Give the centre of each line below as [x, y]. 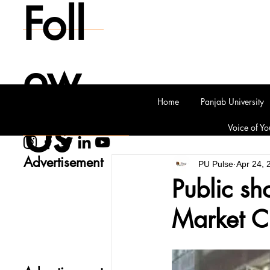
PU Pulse [215, 164]
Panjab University [233, 102]
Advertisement [63, 162]
